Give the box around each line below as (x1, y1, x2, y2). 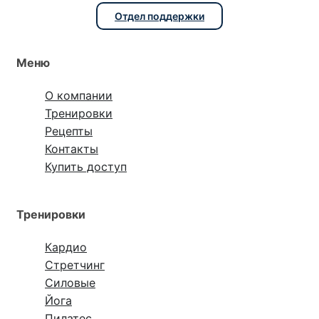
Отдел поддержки (115, 9, 204, 22)
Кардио (45, 239, 87, 254)
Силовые (45, 275, 95, 290)
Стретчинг (45, 257, 105, 272)
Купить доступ (45, 159, 127, 174)
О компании (45, 88, 113, 103)
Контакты (45, 142, 98, 157)
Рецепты (45, 124, 93, 139)
